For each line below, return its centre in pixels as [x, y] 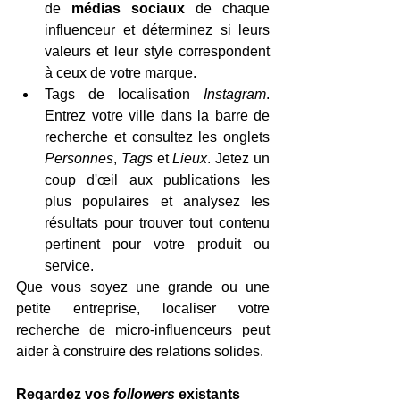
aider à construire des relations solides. [140, 351]
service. [69, 266]
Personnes [79, 158]
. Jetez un [239, 158]
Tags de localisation [124, 94]
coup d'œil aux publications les [157, 180]
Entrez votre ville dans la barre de [157, 116]
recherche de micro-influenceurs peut [143, 330]
